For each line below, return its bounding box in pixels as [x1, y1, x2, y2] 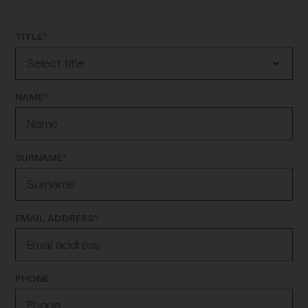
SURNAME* [15, 151, 68, 164]
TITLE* [15, 30, 48, 43]
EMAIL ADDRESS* [15, 212, 99, 224]
